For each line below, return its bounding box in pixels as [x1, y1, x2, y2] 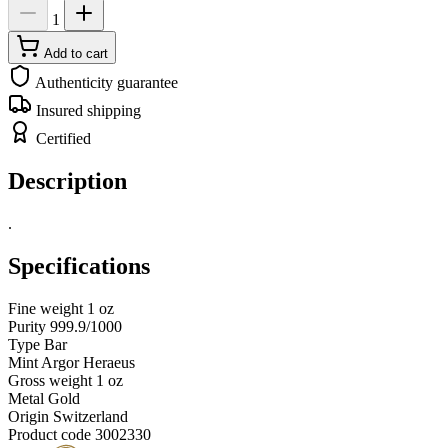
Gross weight [8, 371, 92, 389]
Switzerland [53, 407, 128, 425]
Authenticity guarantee [35, 74, 178, 92]
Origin [8, 407, 49, 425]
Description [8, 168, 127, 195]
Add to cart [40, 46, 108, 62]
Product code [8, 425, 91, 443]
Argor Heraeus [41, 353, 135, 371]
